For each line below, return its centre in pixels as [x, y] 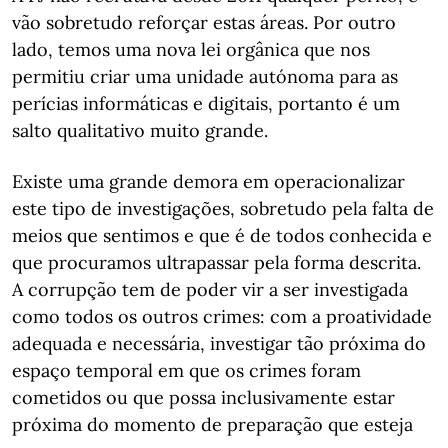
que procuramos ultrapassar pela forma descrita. [216, 262]
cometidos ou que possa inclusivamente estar [203, 397]
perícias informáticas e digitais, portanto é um [206, 103]
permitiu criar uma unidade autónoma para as [205, 76]
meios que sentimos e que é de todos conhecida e [222, 235]
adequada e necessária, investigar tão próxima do [219, 343]
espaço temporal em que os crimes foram [186, 370]
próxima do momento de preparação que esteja [212, 424]
